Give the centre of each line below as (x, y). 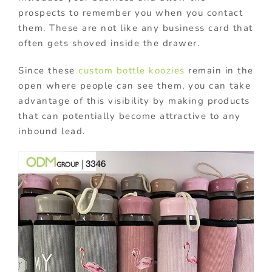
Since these (48, 70)
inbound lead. (52, 131)
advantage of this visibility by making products (134, 100)
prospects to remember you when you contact (131, 12)
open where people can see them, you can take (134, 85)
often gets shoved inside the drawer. (109, 43)
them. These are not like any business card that (136, 28)
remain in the (219, 70)
